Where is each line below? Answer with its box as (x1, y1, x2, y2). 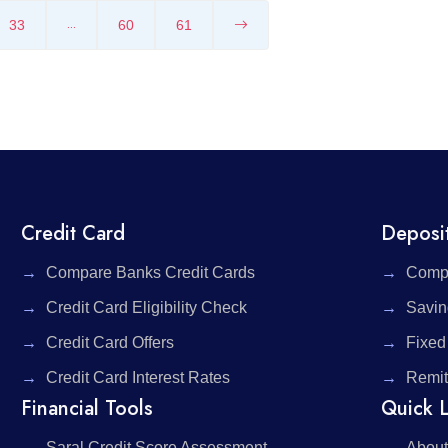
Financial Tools (21, 394, 154, 424)
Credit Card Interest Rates (46, 369, 231, 387)
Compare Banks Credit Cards (46, 264, 256, 282)
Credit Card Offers (46, 334, 175, 352)
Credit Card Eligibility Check (46, 299, 248, 317)
